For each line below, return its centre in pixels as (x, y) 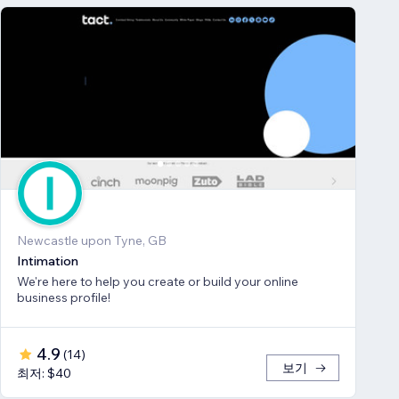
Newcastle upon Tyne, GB (92, 241)
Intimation (48, 261)
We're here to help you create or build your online (158, 282)
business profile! (64, 298)
